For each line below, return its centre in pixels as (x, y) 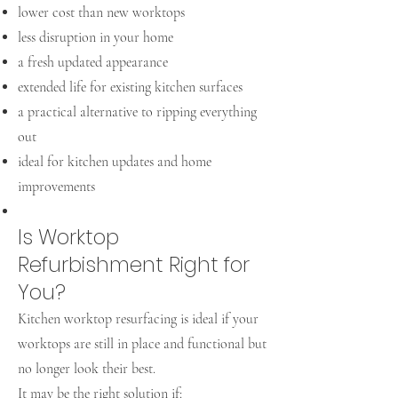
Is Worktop (68, 237)
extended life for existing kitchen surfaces (130, 87)
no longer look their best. (87, 369)
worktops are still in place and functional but (142, 344)
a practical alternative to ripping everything (137, 112)
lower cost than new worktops (101, 12)
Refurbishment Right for (134, 265)
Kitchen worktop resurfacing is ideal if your (138, 319)
